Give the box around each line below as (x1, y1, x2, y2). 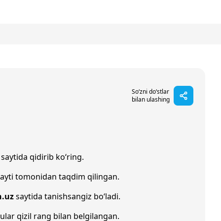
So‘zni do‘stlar (132, 87, 169, 96)
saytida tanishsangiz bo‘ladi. (14, 191, 120, 202)
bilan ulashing (132, 95, 170, 104)
